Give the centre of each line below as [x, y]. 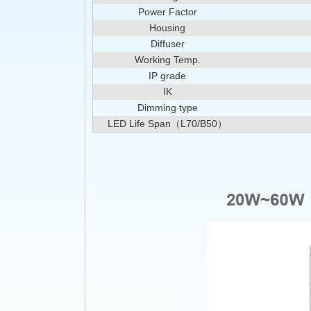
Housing [167, 27]
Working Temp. [167, 59]
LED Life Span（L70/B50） [167, 123]
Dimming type [167, 107]
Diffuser [167, 43]
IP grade [167, 75]
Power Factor [167, 11]
